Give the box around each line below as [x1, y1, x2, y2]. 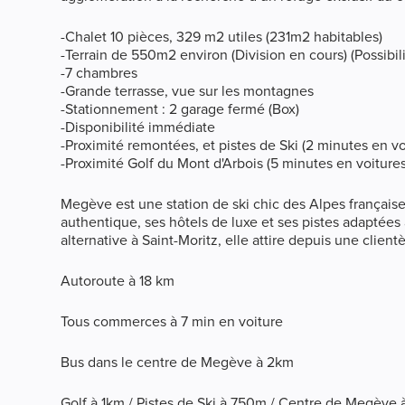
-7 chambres [61, 66, 138, 81]
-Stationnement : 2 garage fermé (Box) [61, 102, 300, 118]
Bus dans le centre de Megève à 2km [61, 355, 295, 371]
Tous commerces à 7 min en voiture [61, 315, 284, 330]
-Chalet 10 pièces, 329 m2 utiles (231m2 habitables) [61, 30, 383, 45]
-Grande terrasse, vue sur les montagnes [61, 84, 315, 99]
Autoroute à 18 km [61, 274, 175, 289]
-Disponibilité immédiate [61, 120, 216, 136]
